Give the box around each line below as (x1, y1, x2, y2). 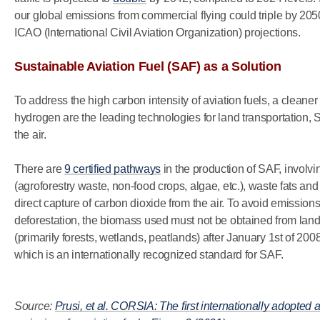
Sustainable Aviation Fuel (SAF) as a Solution (14, 59, 281, 74)
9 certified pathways (64, 163, 161, 175)
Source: (14, 300, 55, 312)
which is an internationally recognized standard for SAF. (14, 249, 284, 261)
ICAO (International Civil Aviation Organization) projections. (14, 26, 301, 39)
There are (14, 163, 64, 175)
